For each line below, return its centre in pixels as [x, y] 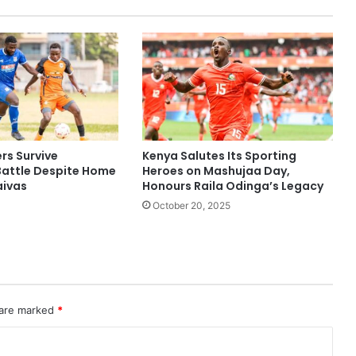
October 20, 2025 [191, 205]
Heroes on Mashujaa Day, [216, 170]
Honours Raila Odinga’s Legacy [232, 186]
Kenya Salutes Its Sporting [219, 155]
